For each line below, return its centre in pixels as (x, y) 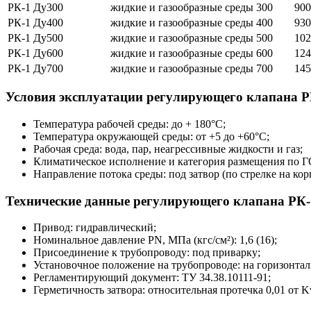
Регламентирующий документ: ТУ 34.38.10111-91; (152, 278)
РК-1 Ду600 (35, 53)
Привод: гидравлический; (95, 228)
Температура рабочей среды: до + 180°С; (129, 124)
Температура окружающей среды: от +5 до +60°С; (151, 137)
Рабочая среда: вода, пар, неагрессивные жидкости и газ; (168, 149)
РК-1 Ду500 (35, 37)
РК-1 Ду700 (35, 68)
